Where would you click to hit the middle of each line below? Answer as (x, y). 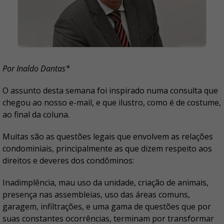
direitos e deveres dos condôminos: (68, 161)
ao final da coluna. (36, 115)
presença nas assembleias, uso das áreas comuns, (96, 195)
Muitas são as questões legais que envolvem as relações (108, 137)
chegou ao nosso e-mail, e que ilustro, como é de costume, (112, 103)
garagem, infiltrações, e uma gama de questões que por (107, 207)
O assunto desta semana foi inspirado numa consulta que (110, 91)
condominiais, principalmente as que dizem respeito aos (107, 149)
